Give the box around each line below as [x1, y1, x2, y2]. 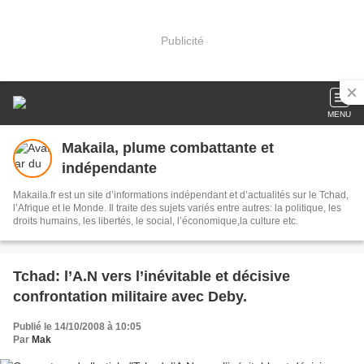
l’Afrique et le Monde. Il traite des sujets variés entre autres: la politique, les [13, 202, 341, 214]
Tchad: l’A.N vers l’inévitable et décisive [13, 268, 290, 284]
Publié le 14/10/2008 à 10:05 [13, 321, 141, 332]
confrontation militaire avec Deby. [13, 288, 247, 305]
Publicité [160, 33, 204, 47]
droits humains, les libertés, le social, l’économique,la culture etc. [146, 215, 298, 227]
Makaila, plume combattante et [62, 140, 274, 156]
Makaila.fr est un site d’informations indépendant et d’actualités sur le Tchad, [13, 189, 58, 201]
